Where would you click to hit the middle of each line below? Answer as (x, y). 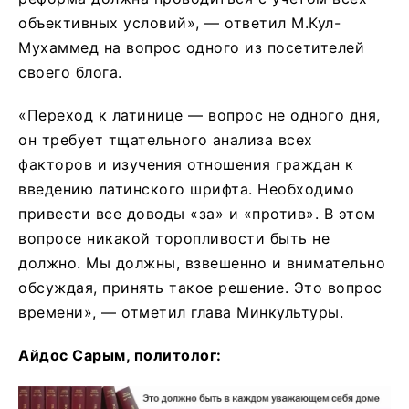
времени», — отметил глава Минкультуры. (181, 312)
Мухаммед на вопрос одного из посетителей (191, 47)
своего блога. (70, 72)
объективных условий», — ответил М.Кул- (179, 22)
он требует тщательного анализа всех (166, 139)
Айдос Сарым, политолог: (120, 355)
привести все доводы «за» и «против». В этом (197, 213)
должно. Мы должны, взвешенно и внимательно (202, 262)
